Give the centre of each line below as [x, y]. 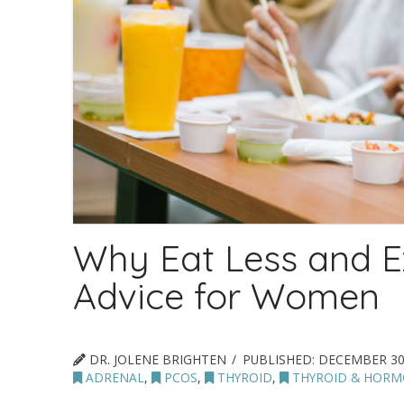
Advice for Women [226, 295]
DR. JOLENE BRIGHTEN [156, 359]
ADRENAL [113, 377]
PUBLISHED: [280, 359]
